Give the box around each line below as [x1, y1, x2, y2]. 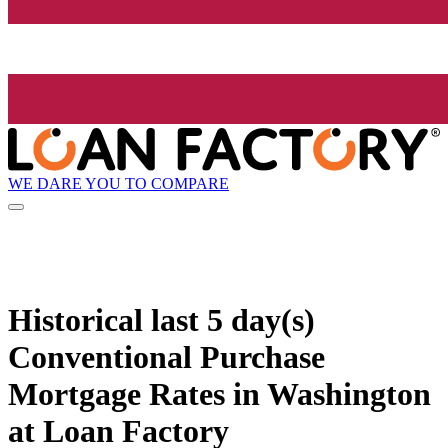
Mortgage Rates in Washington [8, 375, 431, 412]
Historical [8, 301, 151, 338]
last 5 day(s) [151, 301, 315, 338]
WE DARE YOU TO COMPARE [8, 174, 229, 192]
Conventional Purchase [8, 338, 325, 375]
